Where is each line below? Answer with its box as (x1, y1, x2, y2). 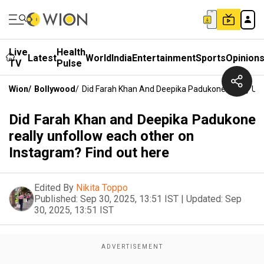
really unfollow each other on (9, 128, 194, 144)
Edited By (34, 182, 74, 193)
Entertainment (132, 52, 196, 64)
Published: (34, 193, 78, 204)
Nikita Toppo (76, 182, 128, 193)
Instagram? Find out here (9, 144, 169, 161)
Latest (28, 52, 57, 64)
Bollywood (34, 84, 75, 94)
